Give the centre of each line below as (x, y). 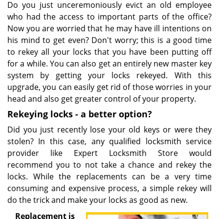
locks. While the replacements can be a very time (109, 176)
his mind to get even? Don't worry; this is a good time (109, 40)
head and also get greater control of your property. (102, 99)
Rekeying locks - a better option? (80, 114)
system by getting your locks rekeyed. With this (109, 75)
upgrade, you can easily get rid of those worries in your (109, 87)
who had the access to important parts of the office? (109, 17)
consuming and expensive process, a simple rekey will (109, 188)
